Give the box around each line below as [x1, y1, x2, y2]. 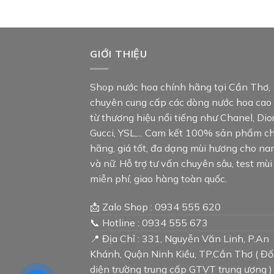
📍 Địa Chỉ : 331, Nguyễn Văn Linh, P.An [90, 232, 269, 245]
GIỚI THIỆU [90, 47, 148, 60]
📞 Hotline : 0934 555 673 [90, 216, 208, 229]
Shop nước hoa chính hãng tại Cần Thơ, [90, 81, 270, 94]
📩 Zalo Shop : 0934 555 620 [90, 200, 221, 213]
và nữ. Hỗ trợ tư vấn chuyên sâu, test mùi [90, 157, 272, 170]
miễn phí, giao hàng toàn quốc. [90, 172, 227, 185]
